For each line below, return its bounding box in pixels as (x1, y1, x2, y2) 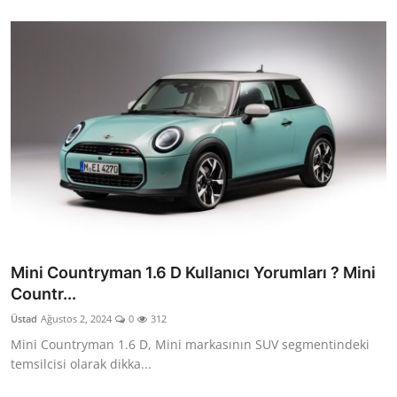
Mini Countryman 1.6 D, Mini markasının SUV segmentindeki (11, 336, 370, 354)
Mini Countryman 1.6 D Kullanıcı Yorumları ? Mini (11, 263, 376, 283)
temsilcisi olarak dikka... (11, 355, 152, 373)
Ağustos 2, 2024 (41, 312, 112, 326)
